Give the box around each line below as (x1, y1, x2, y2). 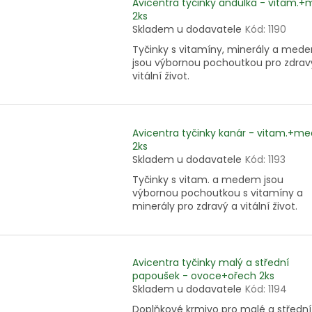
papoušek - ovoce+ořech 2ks (132, 269, 274, 283)
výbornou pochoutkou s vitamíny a (132, 185, 303, 200)
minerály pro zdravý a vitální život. (132, 198, 297, 213)
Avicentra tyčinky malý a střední (132, 256, 289, 270)
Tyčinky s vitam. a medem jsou (132, 172, 283, 187)
